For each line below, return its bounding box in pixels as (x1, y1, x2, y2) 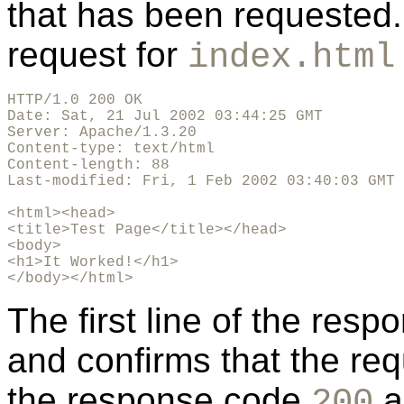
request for (7, 35, 188, 75)
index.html (188, 37, 395, 78)
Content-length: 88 (7, 157, 170, 174)
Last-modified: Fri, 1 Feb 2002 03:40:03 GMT (7, 173, 395, 190)
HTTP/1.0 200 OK (7, 92, 142, 109)
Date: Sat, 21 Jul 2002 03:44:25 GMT (7, 108, 323, 125)
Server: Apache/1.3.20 (7, 124, 197, 142)
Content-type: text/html (7, 141, 215, 158)
